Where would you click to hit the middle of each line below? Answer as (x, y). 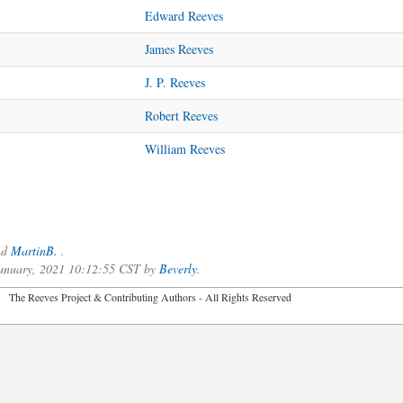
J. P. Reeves (175, 82)
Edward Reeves (184, 16)
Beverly (178, 269)
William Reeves (184, 149)
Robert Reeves (181, 116)
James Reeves (179, 49)
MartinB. (34, 251)
